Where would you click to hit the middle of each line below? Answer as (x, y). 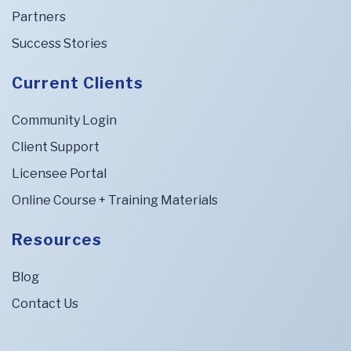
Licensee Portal (59, 173)
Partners (39, 16)
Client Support (56, 147)
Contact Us (45, 303)
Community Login (64, 120)
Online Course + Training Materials (115, 200)
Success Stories (60, 43)
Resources (57, 239)
